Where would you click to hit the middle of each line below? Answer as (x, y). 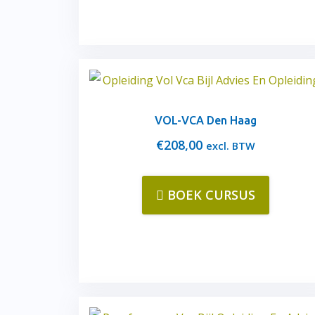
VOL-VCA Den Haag (205, 120)
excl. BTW (230, 146)
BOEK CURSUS (211, 195)
